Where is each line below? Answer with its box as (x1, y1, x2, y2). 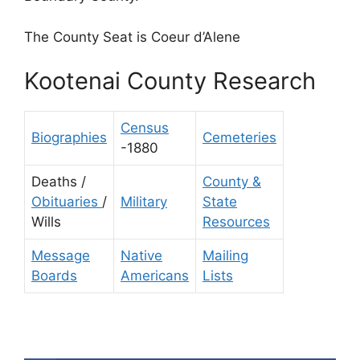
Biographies (31, 129, 107, 146)
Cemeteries (202, 129, 276, 146)
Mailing (202, 247, 248, 264)
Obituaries (31, 194, 102, 211)
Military (121, 194, 167, 211)
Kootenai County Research (24, 67, 316, 96)
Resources (202, 214, 270, 231)
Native (121, 247, 162, 264)
